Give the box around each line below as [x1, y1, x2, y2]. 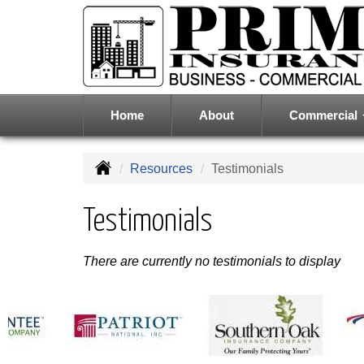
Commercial [289, 108, 361, 122]
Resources [130, 162, 193, 175]
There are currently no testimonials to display [83, 254, 340, 268]
